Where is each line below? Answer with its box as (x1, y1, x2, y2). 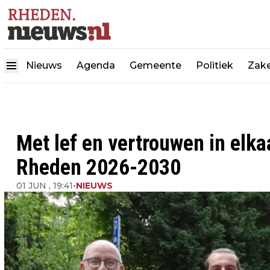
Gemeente (130, 60, 181, 72)
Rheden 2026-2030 (16, 155, 181, 180)
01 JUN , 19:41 (16, 180, 73, 191)
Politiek (196, 60, 233, 72)
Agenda (77, 60, 115, 72)
